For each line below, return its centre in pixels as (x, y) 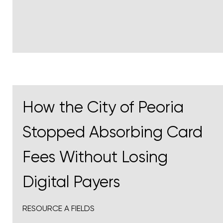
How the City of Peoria (103, 108)
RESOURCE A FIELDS (58, 209)
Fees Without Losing (95, 157)
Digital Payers (71, 182)
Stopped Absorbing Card (112, 132)
